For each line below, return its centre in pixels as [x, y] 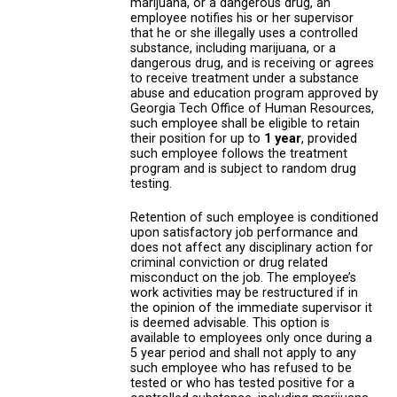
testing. [151, 184]
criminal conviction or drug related [229, 262]
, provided [329, 139]
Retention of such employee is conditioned [254, 217]
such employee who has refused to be [241, 368]
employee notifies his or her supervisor [242, 19]
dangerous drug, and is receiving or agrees [252, 64]
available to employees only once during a [251, 338]
